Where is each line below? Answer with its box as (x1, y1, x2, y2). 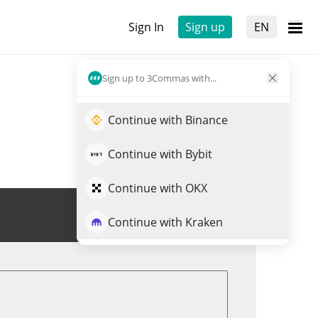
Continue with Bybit (108, 146, 212, 162)
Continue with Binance (108, 112, 228, 128)
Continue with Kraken (108, 214, 223, 230)
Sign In (128, 19, 164, 35)
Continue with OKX (108, 180, 207, 196)
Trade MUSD (150, 207, 217, 223)
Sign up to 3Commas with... (102, 71, 216, 84)
